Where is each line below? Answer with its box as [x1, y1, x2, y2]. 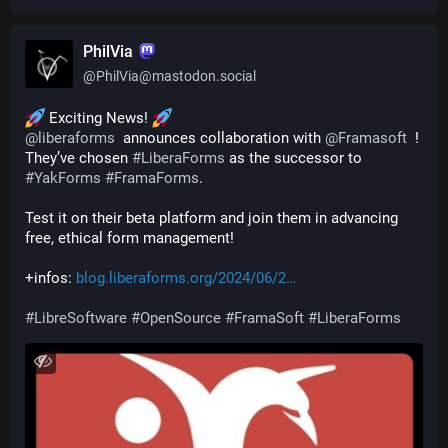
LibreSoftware [34, 309, 127, 327]
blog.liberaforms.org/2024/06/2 [76, 269, 286, 287]
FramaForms [114, 169, 199, 187]
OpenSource [140, 309, 221, 327]
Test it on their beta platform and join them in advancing [25, 209, 398, 227]
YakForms [34, 169, 101, 187]
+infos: [25, 269, 76, 287]
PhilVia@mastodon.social [96, 68, 256, 84]
